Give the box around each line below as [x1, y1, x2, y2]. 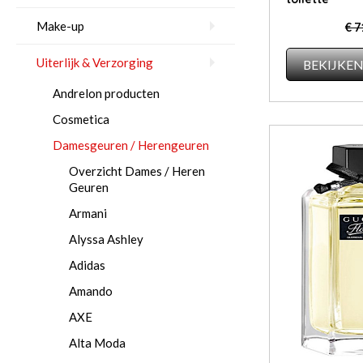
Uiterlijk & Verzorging [36, 55, 153, 70]
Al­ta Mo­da [69, 335, 126, 350]
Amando [69, 284, 113, 298]
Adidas [69, 258, 105, 272]
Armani [69, 206, 107, 220]
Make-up [36, 19, 84, 33]
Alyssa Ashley [69, 232, 143, 246]
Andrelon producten [53, 86, 160, 100]
